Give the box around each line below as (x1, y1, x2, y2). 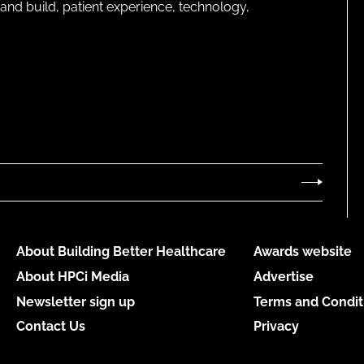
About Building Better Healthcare (15, 244, 226, 260)
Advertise (253, 268, 314, 284)
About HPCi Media (15, 268, 129, 284)
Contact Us (15, 318, 85, 335)
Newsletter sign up (15, 293, 135, 310)
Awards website (253, 244, 352, 260)
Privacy (253, 318, 299, 335)
